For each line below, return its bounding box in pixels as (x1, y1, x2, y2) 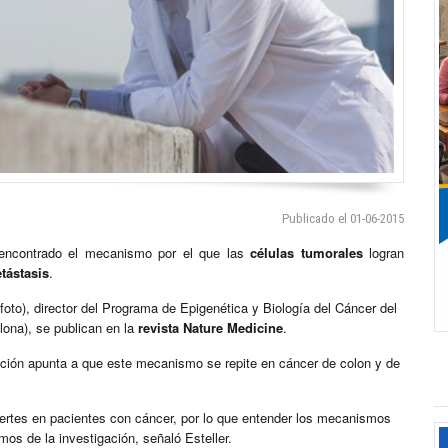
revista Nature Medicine (138, 318, 283, 338)
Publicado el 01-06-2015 (282, 211, 404, 227)
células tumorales (243, 243, 363, 263)
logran (362, 243, 404, 263)
